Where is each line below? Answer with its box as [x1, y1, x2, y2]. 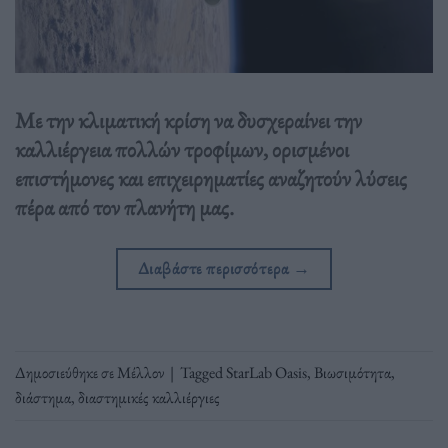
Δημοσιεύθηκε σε [15, 362, 117, 384]
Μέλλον [117, 362, 164, 384]
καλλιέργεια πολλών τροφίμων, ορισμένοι [15, 134, 349, 165]
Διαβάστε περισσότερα [137, 256, 293, 279]
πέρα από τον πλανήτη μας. [15, 192, 234, 223]
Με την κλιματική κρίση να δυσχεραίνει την [15, 105, 362, 136]
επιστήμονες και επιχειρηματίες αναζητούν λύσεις [15, 163, 407, 194]
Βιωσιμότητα [314, 362, 391, 384]
